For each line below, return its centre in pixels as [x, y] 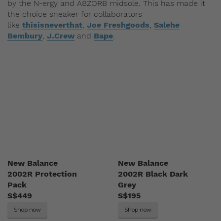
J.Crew [61, 36]
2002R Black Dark [153, 174]
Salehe [167, 25]
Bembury [25, 36]
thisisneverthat [52, 25]
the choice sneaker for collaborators [75, 14]
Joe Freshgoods [118, 25]
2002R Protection [42, 174]
